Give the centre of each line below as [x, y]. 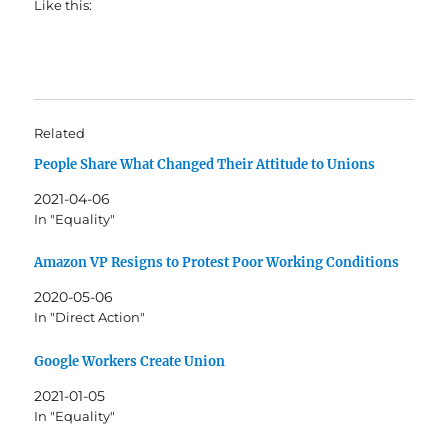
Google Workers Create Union [130, 362]
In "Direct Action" [90, 317]
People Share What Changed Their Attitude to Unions [205, 164]
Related [60, 132]
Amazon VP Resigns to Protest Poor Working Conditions [217, 263]
